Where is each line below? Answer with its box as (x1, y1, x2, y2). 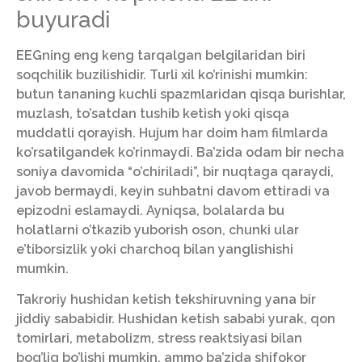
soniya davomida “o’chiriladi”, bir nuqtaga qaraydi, (16, 163, 334, 179)
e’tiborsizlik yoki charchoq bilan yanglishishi (16, 241, 293, 257)
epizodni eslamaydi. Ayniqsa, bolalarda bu (16, 202, 284, 218)
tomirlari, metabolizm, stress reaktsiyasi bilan (16, 330, 302, 347)
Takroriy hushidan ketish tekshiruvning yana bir (16, 292, 316, 308)
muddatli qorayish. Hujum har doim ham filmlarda (16, 124, 328, 141)
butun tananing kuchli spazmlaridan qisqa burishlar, (16, 86, 346, 102)
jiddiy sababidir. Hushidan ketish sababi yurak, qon (16, 311, 335, 327)
